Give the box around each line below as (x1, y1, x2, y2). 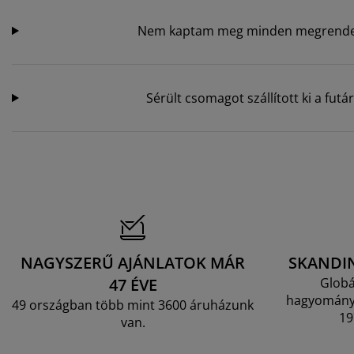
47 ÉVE (108, 274, 157, 296)
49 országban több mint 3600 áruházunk (12, 296, 254, 314)
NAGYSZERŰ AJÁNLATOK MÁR (21, 252, 245, 273)
